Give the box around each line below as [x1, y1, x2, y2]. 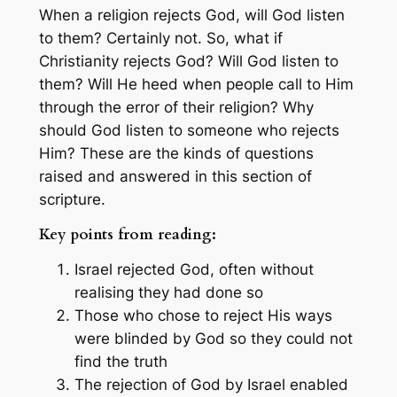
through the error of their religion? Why [38, 97, 314, 116]
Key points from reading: [38, 223, 216, 245]
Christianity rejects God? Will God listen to [38, 51, 339, 70]
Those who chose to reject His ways [74, 307, 332, 325]
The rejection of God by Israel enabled [74, 376, 348, 394]
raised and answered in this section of [38, 167, 312, 185]
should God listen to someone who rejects [38, 121, 339, 139]
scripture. [38, 190, 105, 208]
